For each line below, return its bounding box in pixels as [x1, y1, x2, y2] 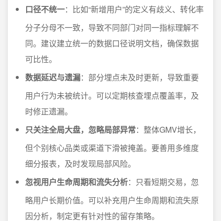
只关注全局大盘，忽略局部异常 [25, 124, 136, 135]
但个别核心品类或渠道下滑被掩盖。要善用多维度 [25, 142, 199, 153]
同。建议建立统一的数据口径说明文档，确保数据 [25, 37, 199, 49]
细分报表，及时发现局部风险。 [25, 158, 136, 169]
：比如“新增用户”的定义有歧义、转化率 [65, 3, 204, 15]
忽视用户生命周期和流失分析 [25, 176, 128, 187]
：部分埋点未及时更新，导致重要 [80, 72, 199, 83]
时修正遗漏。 [25, 106, 73, 117]
